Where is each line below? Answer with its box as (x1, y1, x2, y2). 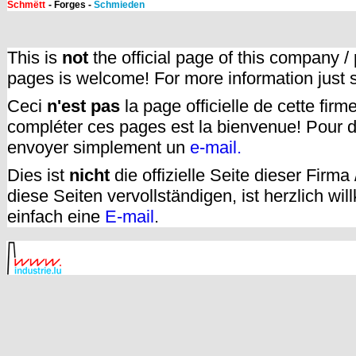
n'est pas (47, 95, 120, 116)
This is (7, 47, 62, 68)
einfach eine (7, 206, 105, 226)
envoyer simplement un (7, 137, 190, 157)
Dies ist (7, 164, 69, 185)
